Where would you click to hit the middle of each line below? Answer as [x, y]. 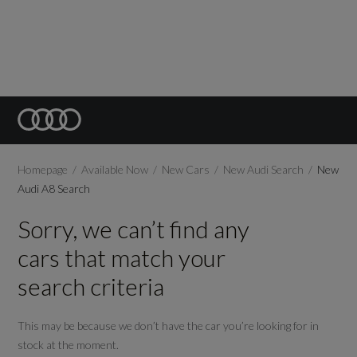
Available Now [115, 169]
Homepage [43, 169]
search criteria [91, 286]
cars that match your [122, 257]
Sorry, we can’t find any [134, 229]
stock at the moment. [69, 345]
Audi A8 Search [54, 188]
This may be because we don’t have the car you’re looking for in [169, 326]
